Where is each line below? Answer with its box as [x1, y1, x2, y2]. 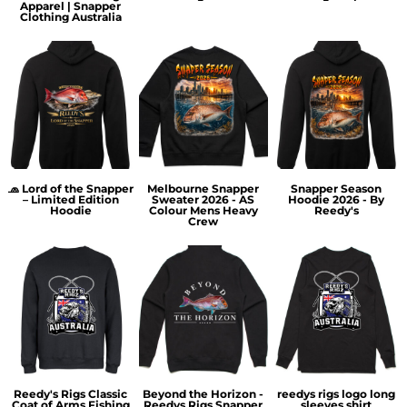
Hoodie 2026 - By [288, 193, 385, 207]
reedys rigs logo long [277, 386, 396, 401]
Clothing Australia [19, 10, 122, 25]
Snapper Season [291, 182, 382, 196]
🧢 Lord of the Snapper [7, 182, 134, 196]
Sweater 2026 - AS [152, 193, 255, 207]
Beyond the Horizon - [143, 386, 264, 401]
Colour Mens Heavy [148, 203, 258, 218]
